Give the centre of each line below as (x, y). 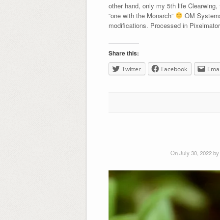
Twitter (131, 69)
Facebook (174, 69)
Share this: (124, 53)
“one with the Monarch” (142, 16)
